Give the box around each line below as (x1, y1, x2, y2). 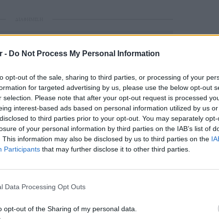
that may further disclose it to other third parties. (40, 145, 190, 153)
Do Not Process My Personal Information (9, 49, 160, 58)
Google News (24, 140, 75, 150)
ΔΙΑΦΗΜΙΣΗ (15, 16, 43, 22)
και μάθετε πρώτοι (75, 140, 154, 150)
